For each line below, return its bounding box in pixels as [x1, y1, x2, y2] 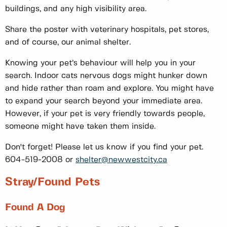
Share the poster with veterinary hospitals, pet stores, [5, 25, 209, 33]
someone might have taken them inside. [5, 122, 156, 130]
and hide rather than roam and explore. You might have [5, 84, 214, 92]
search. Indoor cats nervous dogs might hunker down [5, 71, 207, 80]
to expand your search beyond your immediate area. [5, 97, 202, 105]
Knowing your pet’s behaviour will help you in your [5, 59, 196, 67]
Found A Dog [5, 203, 65, 213]
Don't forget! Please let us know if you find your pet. [5, 143, 203, 151]
